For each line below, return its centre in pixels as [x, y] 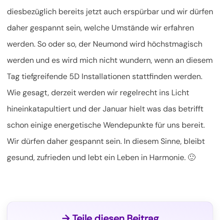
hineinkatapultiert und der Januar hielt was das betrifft [105, 109]
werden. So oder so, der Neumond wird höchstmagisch [105, 44]
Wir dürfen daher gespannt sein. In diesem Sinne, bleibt [106, 141]
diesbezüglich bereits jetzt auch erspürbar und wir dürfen [110, 12]
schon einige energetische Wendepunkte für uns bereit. [106, 125]
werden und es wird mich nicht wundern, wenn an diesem [110, 60]
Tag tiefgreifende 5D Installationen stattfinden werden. [105, 77]
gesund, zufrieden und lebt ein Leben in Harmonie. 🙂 [101, 158]
